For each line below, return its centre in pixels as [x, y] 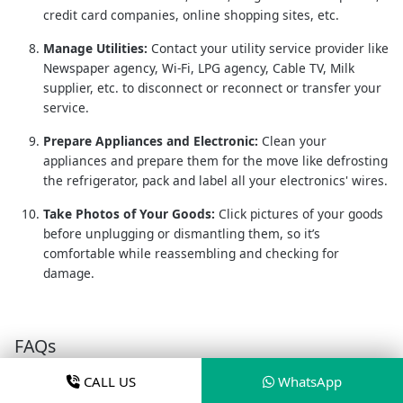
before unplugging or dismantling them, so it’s [182, 233]
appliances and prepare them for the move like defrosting [215, 160]
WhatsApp [308, 381]
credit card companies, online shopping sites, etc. [191, 14]
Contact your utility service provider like [268, 48]
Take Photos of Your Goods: [129, 213]
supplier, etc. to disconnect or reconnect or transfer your [212, 87]
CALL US [107, 381]
